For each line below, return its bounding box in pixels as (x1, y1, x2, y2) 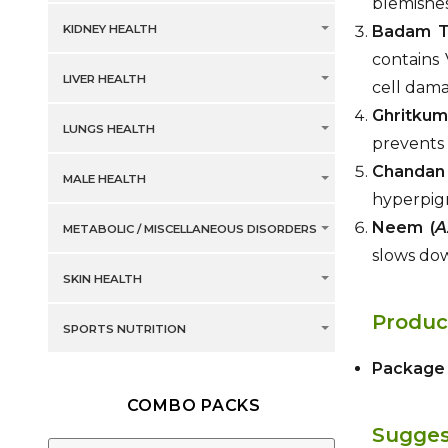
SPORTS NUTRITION (62, 322, 186, 337)
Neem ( (372, 218, 435, 238)
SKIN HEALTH (62, 272, 142, 287)
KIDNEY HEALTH (62, 22, 157, 37)
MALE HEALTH (62, 172, 146, 187)
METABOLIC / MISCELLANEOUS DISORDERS (62, 222, 317, 237)
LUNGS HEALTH (62, 122, 155, 137)
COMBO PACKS (126, 396, 261, 416)
